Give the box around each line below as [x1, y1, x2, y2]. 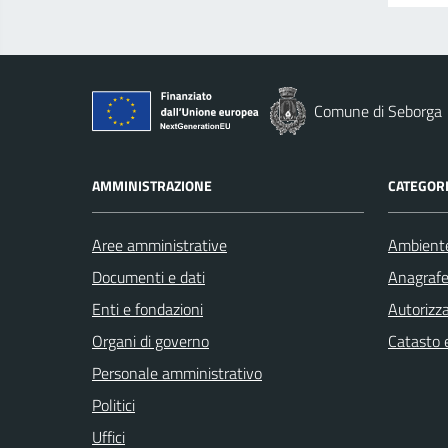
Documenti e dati [92, 264, 205, 289]
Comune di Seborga [314, 98, 442, 123]
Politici [92, 392, 135, 417]
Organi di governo [92, 328, 209, 353]
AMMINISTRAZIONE [92, 174, 212, 196]
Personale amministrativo [92, 360, 262, 385]
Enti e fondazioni [92, 296, 203, 321]
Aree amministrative [92, 232, 227, 257]
